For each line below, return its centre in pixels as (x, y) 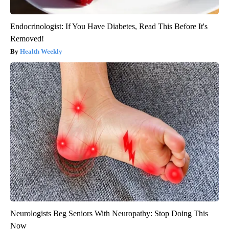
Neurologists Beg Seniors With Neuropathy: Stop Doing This (109, 213)
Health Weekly (41, 51)
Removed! (27, 38)
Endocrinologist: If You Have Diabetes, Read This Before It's (109, 26)
